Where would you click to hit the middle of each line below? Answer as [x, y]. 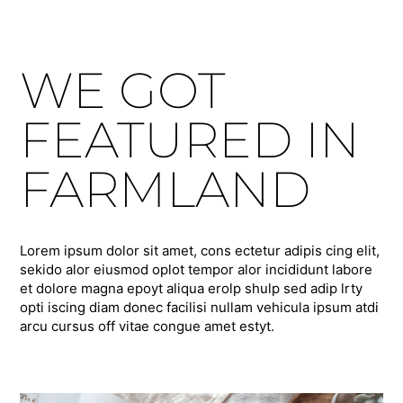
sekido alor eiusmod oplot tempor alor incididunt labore [197, 269]
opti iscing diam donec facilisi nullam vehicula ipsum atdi [200, 307]
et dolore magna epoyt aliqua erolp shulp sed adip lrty [192, 288]
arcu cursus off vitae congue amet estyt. [148, 326]
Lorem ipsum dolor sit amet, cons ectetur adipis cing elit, [200, 250]
